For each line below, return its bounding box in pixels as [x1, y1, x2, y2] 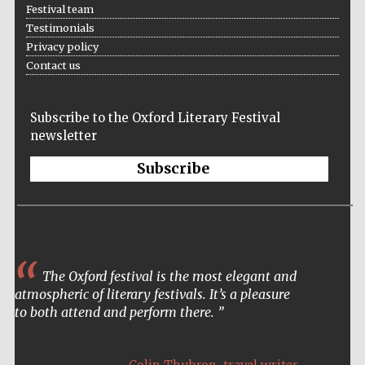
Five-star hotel [279, 349, 338, 359]
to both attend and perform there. [14, 303, 218, 320]
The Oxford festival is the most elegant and [38, 267, 297, 284]
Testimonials [25, 20, 95, 34]
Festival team [25, 2, 94, 15]
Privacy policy [25, 39, 99, 53]
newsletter [29, 127, 97, 143]
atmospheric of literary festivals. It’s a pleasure [14, 285, 290, 302]
